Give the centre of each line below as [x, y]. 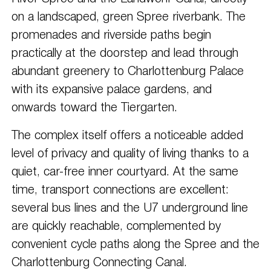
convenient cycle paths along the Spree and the [135, 245]
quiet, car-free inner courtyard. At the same [125, 172]
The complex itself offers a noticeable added [127, 136]
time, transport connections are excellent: [120, 190]
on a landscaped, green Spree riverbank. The [128, 17]
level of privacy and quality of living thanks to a [130, 154]
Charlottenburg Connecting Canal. [99, 263]
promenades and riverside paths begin [111, 35]
